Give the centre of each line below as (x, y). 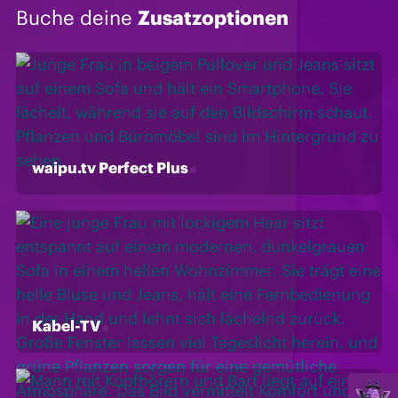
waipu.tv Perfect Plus (110, 167)
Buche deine (77, 17)
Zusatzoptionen (213, 17)
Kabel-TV (66, 326)
